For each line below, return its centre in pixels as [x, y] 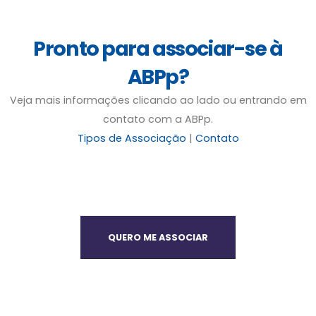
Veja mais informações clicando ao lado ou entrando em [158, 100]
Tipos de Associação [132, 138]
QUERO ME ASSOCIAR [158, 237]
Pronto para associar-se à [158, 48]
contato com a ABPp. [158, 119]
